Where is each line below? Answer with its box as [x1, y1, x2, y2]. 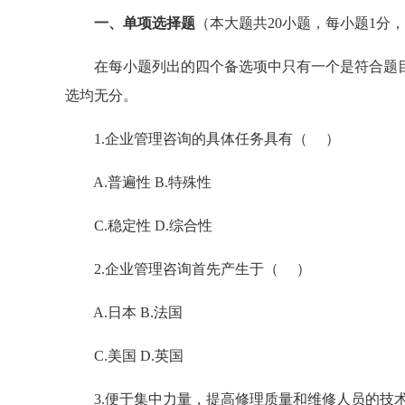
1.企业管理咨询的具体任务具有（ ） [65, 131, 340, 146]
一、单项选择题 [94, 15, 195, 31]
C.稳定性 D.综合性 [65, 218, 212, 233]
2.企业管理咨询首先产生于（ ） [65, 261, 311, 277]
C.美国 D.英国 [65, 348, 184, 363]
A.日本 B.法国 [65, 305, 183, 320]
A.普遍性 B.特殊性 [65, 174, 212, 190]
